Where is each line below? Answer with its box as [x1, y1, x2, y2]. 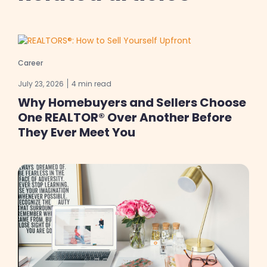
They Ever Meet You [18, 123, 135, 141]
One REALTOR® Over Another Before [18, 108, 232, 126]
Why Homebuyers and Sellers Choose [18, 94, 246, 111]
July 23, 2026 [18, 78, 64, 89]
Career [18, 57, 43, 68]
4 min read [72, 78, 111, 89]
